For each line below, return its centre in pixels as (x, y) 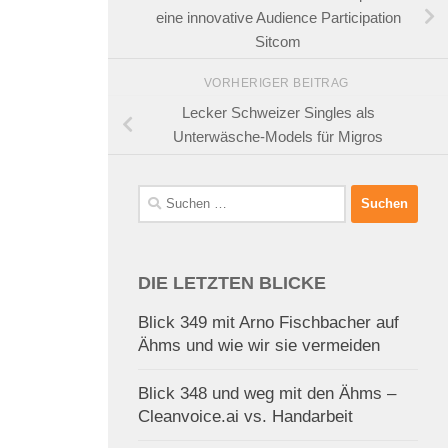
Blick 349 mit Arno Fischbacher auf (268, 322)
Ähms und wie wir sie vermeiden (259, 345)
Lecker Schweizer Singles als (278, 113)
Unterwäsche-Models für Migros (278, 137)
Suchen (162, 195)
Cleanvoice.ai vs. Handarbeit (245, 416)
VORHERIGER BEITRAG (278, 83)
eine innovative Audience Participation (278, 17)
